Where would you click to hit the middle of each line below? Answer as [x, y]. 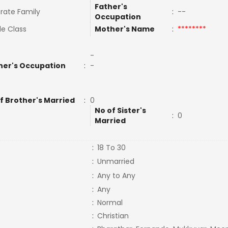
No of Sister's [120, 110]
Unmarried [116, 161]
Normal [110, 203]
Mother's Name [125, 29]
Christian [113, 216]
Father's [111, 7]
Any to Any [116, 176]
